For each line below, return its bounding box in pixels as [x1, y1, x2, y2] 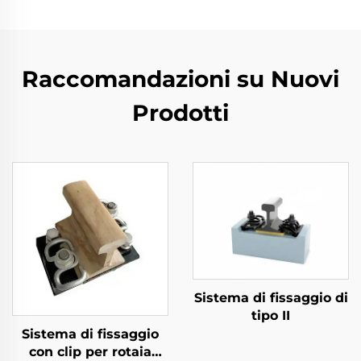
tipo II [251, 308, 290, 323]
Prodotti [132, 99, 229, 127]
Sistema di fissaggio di [193, 290, 348, 305]
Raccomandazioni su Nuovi [22, 65, 339, 93]
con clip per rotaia [29, 343, 151, 359]
